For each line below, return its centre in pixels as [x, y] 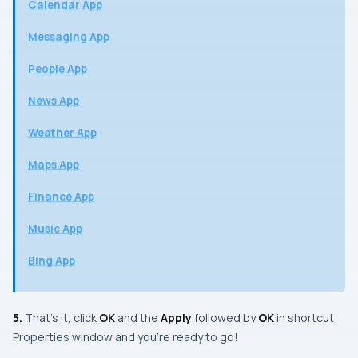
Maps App [54, 165]
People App [58, 69]
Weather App [62, 133]
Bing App [52, 261]
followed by [225, 318]
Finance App [61, 197]
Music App [55, 229]
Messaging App [69, 37]
